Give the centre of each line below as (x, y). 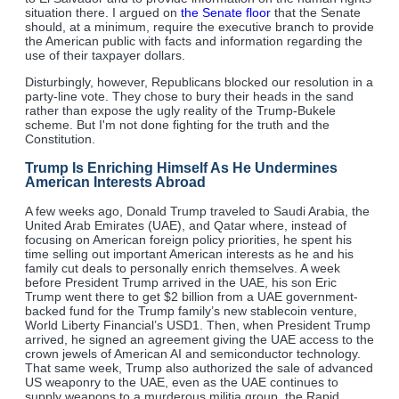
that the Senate (316, 12)
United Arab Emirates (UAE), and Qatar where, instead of (186, 225)
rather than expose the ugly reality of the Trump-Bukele (180, 110)
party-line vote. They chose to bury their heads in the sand (189, 96)
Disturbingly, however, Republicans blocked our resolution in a (199, 81)
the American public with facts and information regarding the (194, 41)
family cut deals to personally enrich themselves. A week (183, 268)
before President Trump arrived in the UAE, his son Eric (181, 282)
